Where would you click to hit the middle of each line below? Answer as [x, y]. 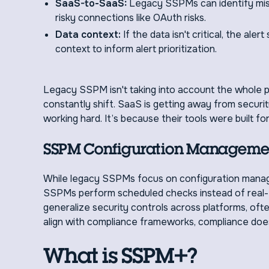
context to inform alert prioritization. [136, 49]
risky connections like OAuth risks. [131, 18]
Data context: [89, 35]
